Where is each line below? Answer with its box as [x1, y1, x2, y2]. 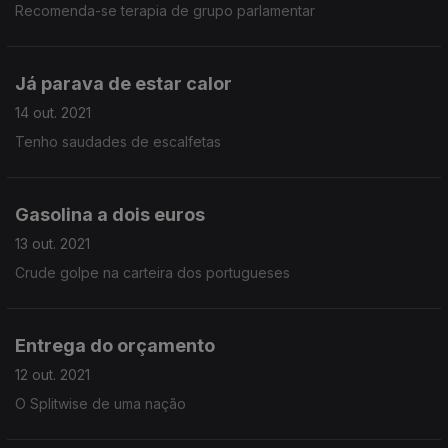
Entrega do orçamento [15, 335, 215, 356]
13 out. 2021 [15, 235, 90, 252]
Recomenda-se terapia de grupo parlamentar [15, 2, 315, 19]
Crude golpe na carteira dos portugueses [15, 264, 290, 281]
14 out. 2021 [15, 104, 91, 121]
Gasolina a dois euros [15, 204, 205, 225]
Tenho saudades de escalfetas [15, 133, 221, 150]
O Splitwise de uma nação [15, 395, 186, 412]
